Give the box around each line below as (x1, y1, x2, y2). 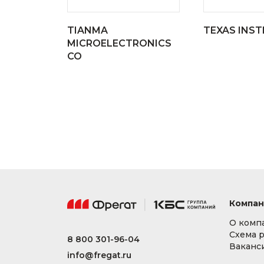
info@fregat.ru (67, 250, 131, 261)
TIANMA (67, 25, 108, 36)
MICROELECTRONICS (67, 38, 171, 49)
